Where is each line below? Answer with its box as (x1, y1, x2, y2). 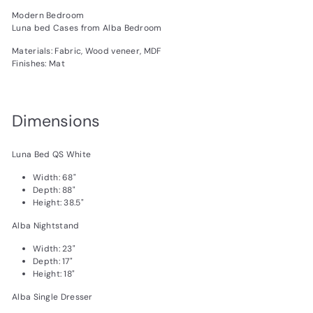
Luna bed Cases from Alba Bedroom (12, 22, 162, 34)
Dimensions (12, 110, 100, 132)
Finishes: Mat (12, 58, 65, 70)
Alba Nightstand (12, 220, 80, 232)
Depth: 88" (33, 184, 75, 196)
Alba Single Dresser (12, 291, 93, 303)
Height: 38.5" (33, 197, 84, 209)
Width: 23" (33, 243, 75, 255)
